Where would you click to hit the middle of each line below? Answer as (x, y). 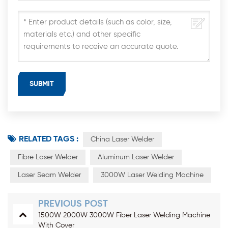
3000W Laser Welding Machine (152, 175)
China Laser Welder (122, 139)
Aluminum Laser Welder (136, 157)
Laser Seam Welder (49, 175)
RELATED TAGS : (49, 139)
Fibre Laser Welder (48, 157)
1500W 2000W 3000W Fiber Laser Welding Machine (124, 215)
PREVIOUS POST (73, 204)
